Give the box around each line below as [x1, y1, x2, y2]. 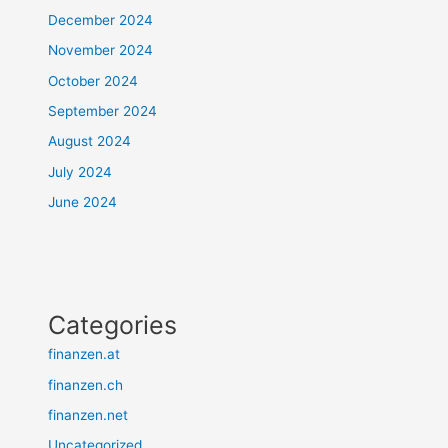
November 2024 [48, 42, 154, 59]
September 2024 [48, 103, 158, 119]
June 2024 [48, 194, 118, 211]
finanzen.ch [48, 376, 124, 393]
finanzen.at [48, 346, 121, 363]
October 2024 [48, 72, 139, 89]
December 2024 [48, 11, 154, 28]
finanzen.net [48, 407, 129, 424]
